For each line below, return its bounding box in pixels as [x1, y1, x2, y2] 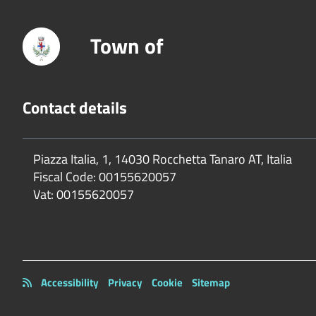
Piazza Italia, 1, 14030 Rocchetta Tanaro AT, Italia [33, 150, 292, 169]
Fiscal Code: [33, 167, 96, 187]
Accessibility [41, 274, 99, 291]
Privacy [108, 274, 142, 291]
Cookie [152, 274, 183, 291]
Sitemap [192, 274, 230, 291]
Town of [90, 30, 164, 63]
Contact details [23, 95, 127, 121]
